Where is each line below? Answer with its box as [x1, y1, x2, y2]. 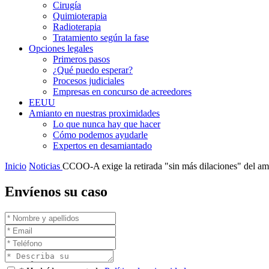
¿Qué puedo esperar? [53, 65, 133, 75]
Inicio [5, 161, 26, 171]
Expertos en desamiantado [53, 141, 152, 151]
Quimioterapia [53, 11, 107, 21]
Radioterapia [53, 22, 101, 32]
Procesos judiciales [53, 76, 124, 86]
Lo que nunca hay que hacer [53, 119, 160, 129]
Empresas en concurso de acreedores [53, 86, 192, 97]
